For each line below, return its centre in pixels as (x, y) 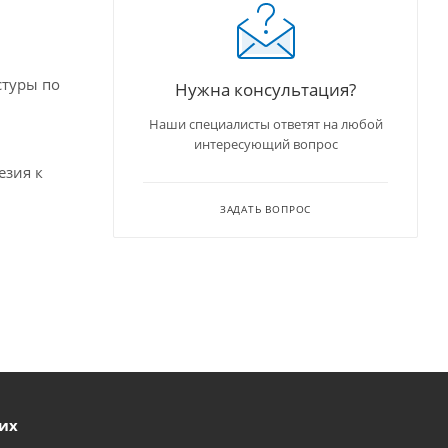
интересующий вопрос (265, 143)
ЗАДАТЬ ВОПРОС (265, 208)
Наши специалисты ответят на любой (265, 123)
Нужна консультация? (265, 88)
